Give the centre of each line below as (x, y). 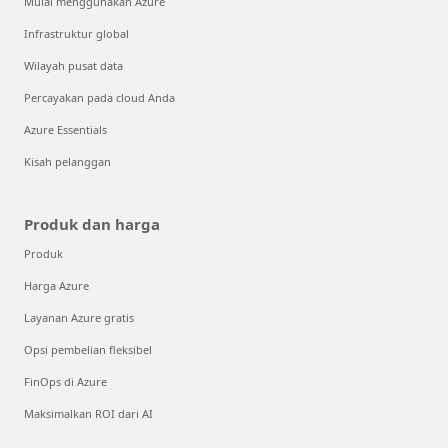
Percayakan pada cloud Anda (99, 97)
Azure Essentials (65, 129)
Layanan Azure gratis (79, 317)
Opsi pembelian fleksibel (88, 349)
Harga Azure (56, 285)
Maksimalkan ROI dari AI (88, 413)
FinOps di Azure (65, 381)
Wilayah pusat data (73, 65)
